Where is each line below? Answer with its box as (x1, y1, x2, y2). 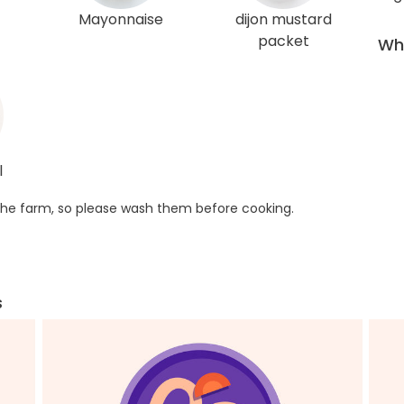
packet (257, 31, 309, 51)
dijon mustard (234, 9, 332, 30)
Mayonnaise (78, 9, 163, 30)
